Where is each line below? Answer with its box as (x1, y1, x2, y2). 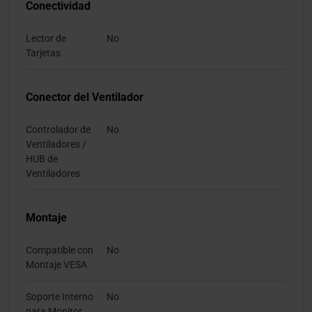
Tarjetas (26, 47, 61, 59)
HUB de (26, 153, 58, 165)
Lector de (26, 33, 66, 45)
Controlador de (26, 124, 91, 136)
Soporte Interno (26, 291, 93, 303)
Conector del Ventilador (26, 91, 143, 104)
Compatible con (26, 244, 93, 256)
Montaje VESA (26, 259, 87, 271)
